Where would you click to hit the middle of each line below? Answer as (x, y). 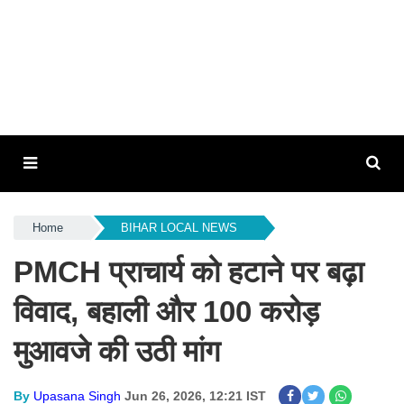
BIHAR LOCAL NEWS (179, 228)
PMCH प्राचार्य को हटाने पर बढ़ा (188, 272)
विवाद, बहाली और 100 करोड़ (166, 312)
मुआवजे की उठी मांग (117, 351)
